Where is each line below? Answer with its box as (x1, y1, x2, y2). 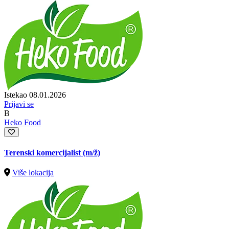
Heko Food (4, 118, 41, 127)
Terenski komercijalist (4, 148, 83, 157)
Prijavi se (4, 100, 34, 109)
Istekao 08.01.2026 (4, 90, 66, 100)
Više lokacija (12, 168, 54, 177)
